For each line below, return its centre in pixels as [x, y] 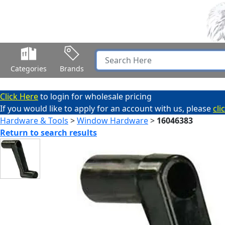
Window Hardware [113, 121]
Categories [29, 69]
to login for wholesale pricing [95, 96]
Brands [72, 69]
